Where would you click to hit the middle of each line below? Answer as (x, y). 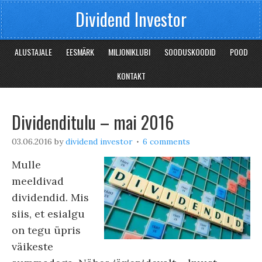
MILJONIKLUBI (129, 52)
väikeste (32, 247)
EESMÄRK (80, 52)
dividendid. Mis (50, 197)
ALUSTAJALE (33, 52)
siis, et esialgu (48, 214)
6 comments (166, 142)
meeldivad (38, 181)
